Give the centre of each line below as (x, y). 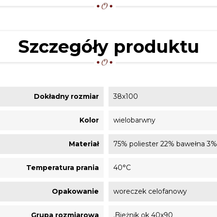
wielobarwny (134, 120)
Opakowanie (75, 191)
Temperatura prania (62, 168)
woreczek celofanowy (150, 191)
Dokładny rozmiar (66, 96)
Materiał (84, 144)
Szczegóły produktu (108, 46)
